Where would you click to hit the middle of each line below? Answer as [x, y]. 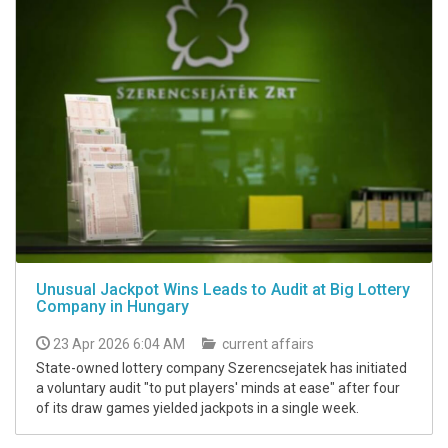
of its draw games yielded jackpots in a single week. [197, 407]
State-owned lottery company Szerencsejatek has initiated [221, 367]
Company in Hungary [112, 306]
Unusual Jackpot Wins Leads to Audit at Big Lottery [223, 289]
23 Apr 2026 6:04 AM [119, 343]
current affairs [266, 343]
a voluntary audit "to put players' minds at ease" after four [218, 387]
